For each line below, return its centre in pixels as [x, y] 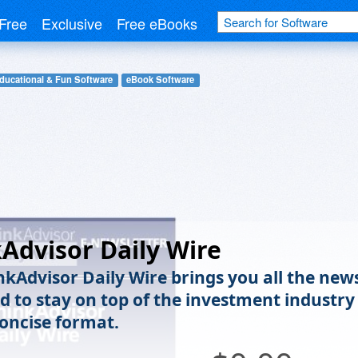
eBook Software [161, 80]
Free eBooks [157, 23]
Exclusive [72, 23]
